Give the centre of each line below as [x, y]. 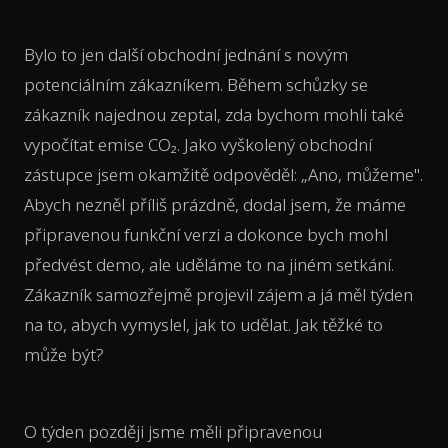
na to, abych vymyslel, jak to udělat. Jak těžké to [203, 325]
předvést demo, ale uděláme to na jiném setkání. [209, 265]
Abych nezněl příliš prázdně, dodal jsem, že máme [215, 205]
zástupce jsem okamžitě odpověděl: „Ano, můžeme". [223, 175]
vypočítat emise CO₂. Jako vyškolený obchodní [198, 145]
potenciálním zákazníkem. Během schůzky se [196, 85]
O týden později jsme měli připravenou [173, 432]
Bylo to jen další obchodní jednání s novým [186, 55]
